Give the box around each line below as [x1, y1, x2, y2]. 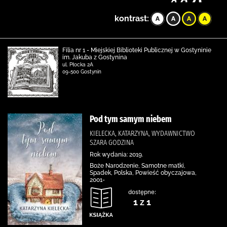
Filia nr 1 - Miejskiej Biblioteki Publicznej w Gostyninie [62, 47, 211, 54]
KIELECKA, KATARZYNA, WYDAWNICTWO [90, 129, 195, 138]
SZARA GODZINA [90, 138, 134, 147]
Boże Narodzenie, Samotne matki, [90, 162, 185, 169]
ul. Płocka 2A [62, 62, 93, 67]
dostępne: [128, 188, 156, 196]
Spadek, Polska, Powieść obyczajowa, [90, 169, 197, 176]
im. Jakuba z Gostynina [62, 54, 127, 61]
